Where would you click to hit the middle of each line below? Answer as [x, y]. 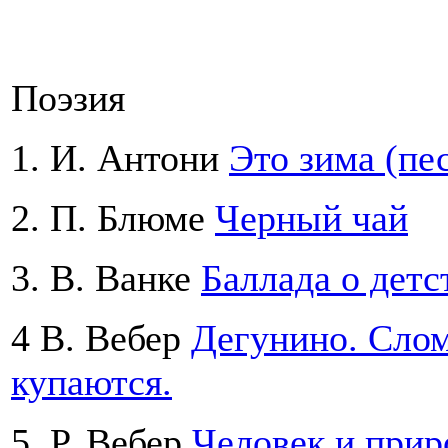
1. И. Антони [120, 158]
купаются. [91, 382]
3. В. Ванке [106, 278]
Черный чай [311, 218]
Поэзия [68, 98]
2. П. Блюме [113, 218]
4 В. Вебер [101, 338]
